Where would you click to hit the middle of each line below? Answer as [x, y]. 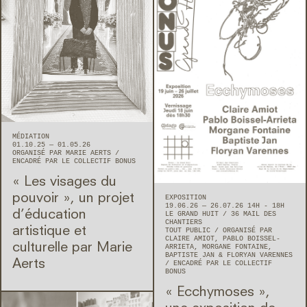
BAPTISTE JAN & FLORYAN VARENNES [229, 255]
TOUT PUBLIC [190, 230]
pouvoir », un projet [73, 199]
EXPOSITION [186, 197]
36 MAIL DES [254, 214]
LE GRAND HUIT [194, 214]
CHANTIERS [184, 222]
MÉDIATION [31, 137]
